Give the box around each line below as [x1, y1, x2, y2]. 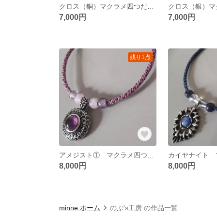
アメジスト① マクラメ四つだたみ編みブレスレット [147, 151, 154, 159]
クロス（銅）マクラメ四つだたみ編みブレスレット [147, 2, 154, 10]
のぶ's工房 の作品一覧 [110, 203, 178, 212]
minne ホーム [59, 203, 100, 212]
